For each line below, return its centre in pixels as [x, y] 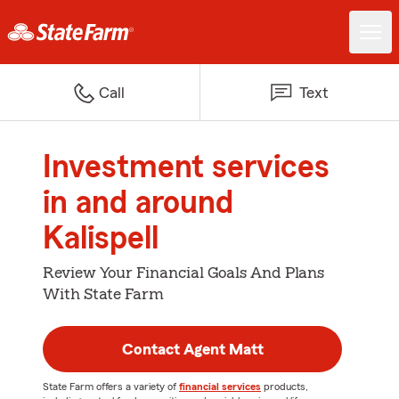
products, [285, 387]
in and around [138, 203]
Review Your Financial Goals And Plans [183, 273]
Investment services [186, 167]
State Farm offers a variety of [111, 387]
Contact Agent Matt [192, 349]
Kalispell [101, 239]
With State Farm [103, 294]
